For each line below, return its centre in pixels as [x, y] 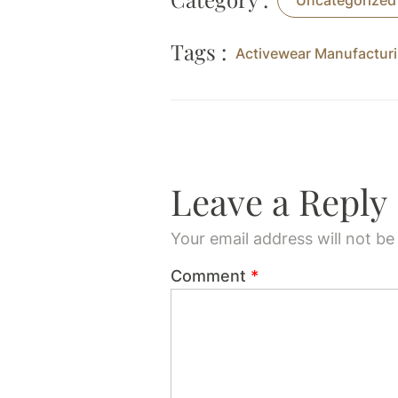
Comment [211, 276]
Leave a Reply [279, 201]
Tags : [199, 52]
